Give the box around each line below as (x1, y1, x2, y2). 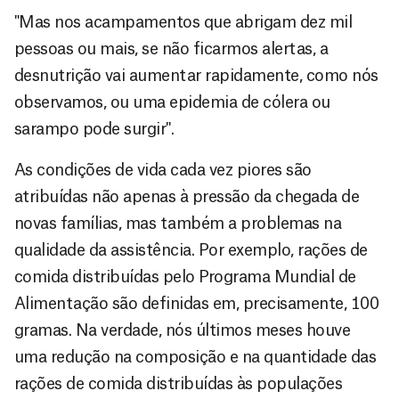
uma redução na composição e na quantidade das (14, 348, 377, 365)
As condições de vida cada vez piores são (14, 161, 312, 178)
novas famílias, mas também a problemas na (14, 215, 342, 232)
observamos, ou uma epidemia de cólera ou (14, 94, 330, 110)
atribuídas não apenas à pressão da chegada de (14, 188, 360, 205)
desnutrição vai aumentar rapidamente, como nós (14, 67, 379, 84)
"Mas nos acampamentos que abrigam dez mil (14, 13, 353, 30)
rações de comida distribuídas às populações (14, 375, 343, 392)
